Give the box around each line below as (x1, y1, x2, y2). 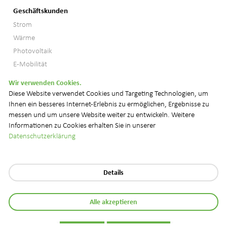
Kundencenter (117, 208, 160, 217)
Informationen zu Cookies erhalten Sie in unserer (9, 120, 156, 130)
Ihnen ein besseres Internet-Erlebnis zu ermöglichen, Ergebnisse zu (9, 98, 210, 108)
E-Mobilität (13, 59, 47, 69)
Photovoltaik (13, 46, 52, 56)
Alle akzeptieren (89, 197, 137, 206)
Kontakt (69, 208, 94, 217)
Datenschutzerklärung (9, 130, 76, 140)
